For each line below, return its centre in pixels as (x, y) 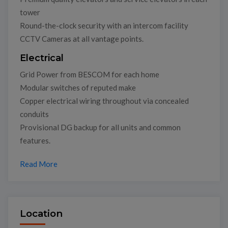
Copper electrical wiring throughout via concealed (104, 101)
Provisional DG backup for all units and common (100, 127)
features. (35, 140)
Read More (38, 164)
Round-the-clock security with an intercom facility (104, 26)
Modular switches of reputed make (78, 87)
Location (41, 214)
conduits (34, 114)
